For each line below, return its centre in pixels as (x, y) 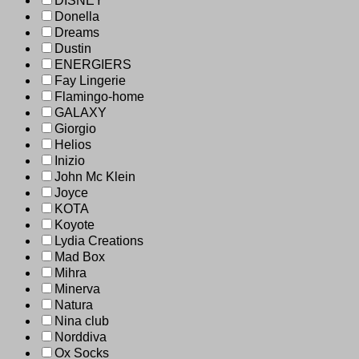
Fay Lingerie (90, 81)
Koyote (75, 225)
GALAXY (81, 113)
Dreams (77, 33)
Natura (74, 305)
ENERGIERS (93, 65)
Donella (77, 17)
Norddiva (81, 337)
